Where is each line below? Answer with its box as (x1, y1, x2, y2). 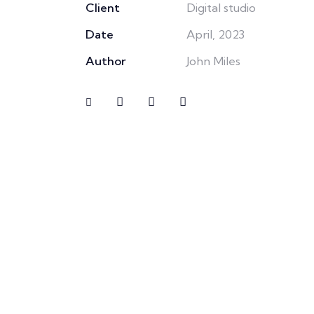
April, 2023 (186, 27, 245, 42)
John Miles (186, 53, 240, 69)
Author (86, 53, 126, 69)
